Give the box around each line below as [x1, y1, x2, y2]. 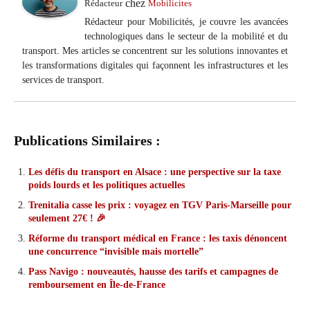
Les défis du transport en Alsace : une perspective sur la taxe [28, 167, 281, 178]
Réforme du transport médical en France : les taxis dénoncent [28, 233, 287, 244]
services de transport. [22, 75, 104, 86]
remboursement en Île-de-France [28, 280, 165, 291]
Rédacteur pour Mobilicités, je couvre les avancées [84, 17, 288, 28]
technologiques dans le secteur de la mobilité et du [84, 31, 288, 42]
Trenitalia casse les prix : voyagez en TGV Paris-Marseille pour [28, 200, 291, 211]
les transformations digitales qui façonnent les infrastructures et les [22, 60, 288, 71]
